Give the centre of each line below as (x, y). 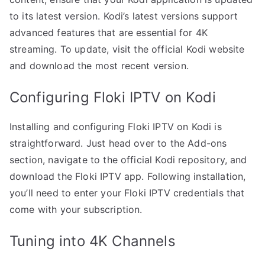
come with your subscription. (76, 210)
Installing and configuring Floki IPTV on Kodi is (116, 127)
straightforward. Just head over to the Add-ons (118, 143)
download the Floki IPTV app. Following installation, (128, 177)
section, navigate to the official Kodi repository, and (128, 160)
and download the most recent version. (99, 66)
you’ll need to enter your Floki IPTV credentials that (127, 193)
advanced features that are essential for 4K (109, 33)
